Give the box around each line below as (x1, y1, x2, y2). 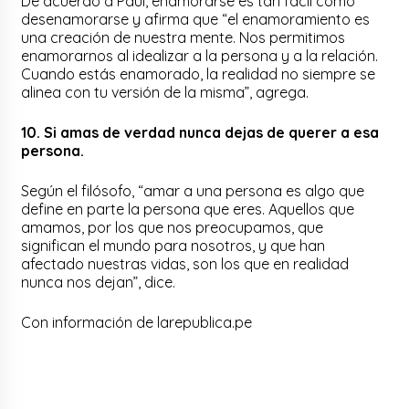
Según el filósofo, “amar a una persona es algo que (21, 181, 365, 200)
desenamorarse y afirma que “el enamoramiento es (21, 9, 371, 28)
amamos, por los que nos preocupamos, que (21, 217, 324, 236)
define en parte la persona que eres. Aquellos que (21, 199, 355, 218)
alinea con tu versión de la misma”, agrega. (21, 82, 309, 101)
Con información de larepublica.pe (21, 312, 253, 331)
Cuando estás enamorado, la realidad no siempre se (21, 64, 376, 83)
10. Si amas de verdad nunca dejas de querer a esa (21, 122, 380, 142)
